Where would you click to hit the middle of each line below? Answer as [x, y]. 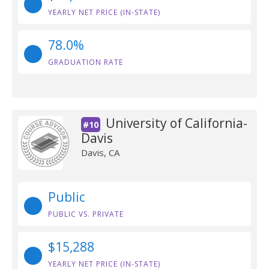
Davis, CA [100, 153]
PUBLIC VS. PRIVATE [86, 214]
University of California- [176, 123]
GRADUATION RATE [86, 62]
